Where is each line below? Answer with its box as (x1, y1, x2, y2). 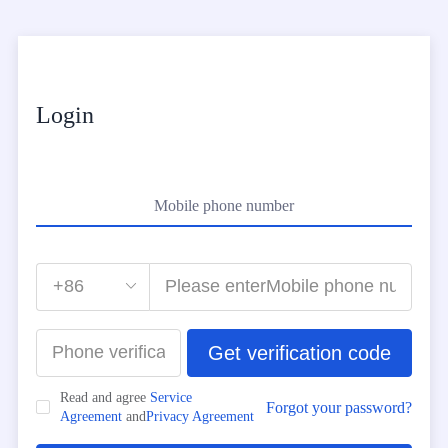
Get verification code (208, 341, 392, 364)
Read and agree (59, 390, 150, 406)
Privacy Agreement (145, 409, 254, 425)
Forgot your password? (266, 398, 413, 416)
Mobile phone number (154, 196, 294, 214)
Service (149, 390, 192, 406)
